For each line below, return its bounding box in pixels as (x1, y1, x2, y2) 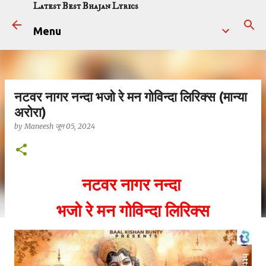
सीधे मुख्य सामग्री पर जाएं (90, 9, 176, 20)
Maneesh (24, 122, 53, 131)
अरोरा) (14, 104, 46, 119)
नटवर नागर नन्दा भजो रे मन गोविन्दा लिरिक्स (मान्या (14, 89, 247, 104)
